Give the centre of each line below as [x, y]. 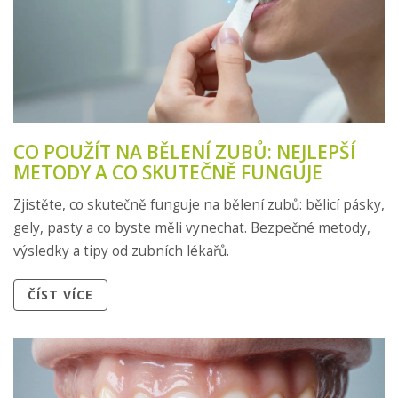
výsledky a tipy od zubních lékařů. [121, 251]
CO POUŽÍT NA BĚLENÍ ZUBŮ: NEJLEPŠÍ [184, 151]
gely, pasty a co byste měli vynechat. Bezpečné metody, [192, 227]
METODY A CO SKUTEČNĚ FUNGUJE [168, 172]
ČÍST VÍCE [60, 295]
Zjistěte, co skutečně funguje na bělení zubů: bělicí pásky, [199, 204]
